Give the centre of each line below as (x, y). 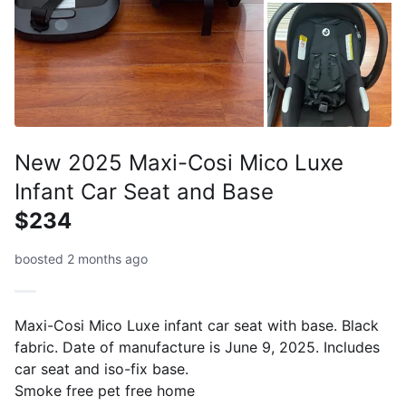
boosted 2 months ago (81, 258)
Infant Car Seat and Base (144, 191)
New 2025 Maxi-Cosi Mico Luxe (179, 162)
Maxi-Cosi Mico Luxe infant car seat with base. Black (197, 325)
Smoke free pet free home (105, 390)
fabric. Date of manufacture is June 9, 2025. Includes (197, 347)
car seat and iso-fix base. (101, 368)
